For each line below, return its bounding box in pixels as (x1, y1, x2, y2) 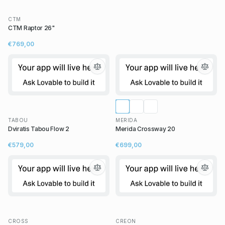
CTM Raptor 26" (8, 24, 55, 32)
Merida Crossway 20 (116, 125, 175, 133)
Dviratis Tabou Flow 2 (8, 125, 69, 133)
